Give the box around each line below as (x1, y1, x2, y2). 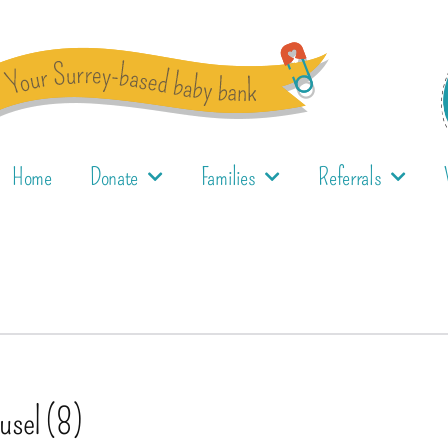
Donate (89, 163, 139, 191)
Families (200, 163, 256, 191)
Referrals (318, 163, 382, 191)
